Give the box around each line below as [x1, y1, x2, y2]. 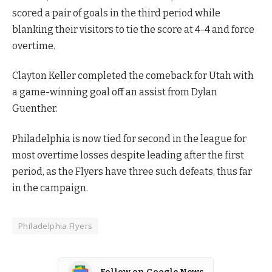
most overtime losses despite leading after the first [12, 149, 244, 161]
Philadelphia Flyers [18, 220, 93, 231]
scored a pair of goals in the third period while [12, 7, 220, 19]
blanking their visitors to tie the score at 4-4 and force [12, 24, 254, 36]
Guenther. [12, 103, 58, 115]
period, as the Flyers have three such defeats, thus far [12, 165, 252, 177]
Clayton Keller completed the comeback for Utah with [12, 70, 254, 82]
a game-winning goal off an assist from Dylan [12, 86, 217, 98]
